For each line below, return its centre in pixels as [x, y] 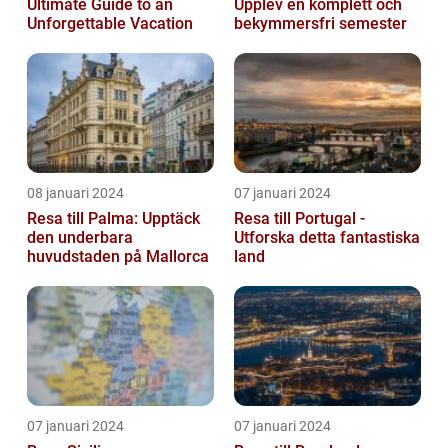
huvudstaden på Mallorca [118, 256]
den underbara [80, 237]
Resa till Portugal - [299, 218]
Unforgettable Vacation [110, 23]
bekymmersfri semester [320, 23]
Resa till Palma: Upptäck [113, 218]
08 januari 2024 [75, 192]
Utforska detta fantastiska [327, 237]
